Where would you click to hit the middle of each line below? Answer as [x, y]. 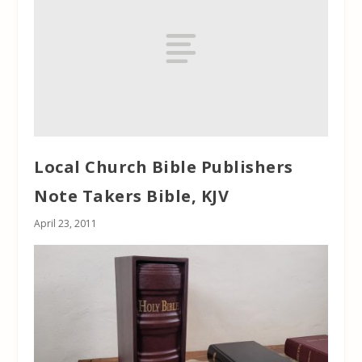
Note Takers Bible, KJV [132, 196]
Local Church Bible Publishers [164, 166]
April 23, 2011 [66, 223]
